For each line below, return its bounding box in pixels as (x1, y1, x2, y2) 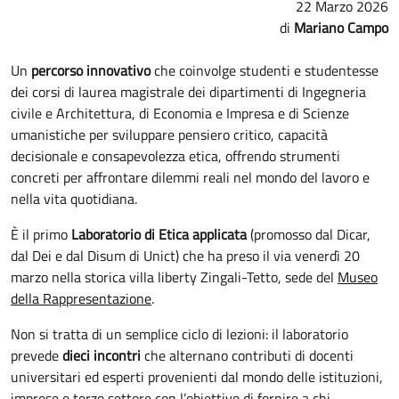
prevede (11, 345, 62, 366)
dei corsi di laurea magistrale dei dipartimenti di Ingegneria (11, 81, 366, 102)
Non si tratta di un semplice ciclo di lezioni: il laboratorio (11, 323, 348, 345)
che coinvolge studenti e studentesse (151, 60, 379, 81)
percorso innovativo (31, 60, 151, 81)
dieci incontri (62, 345, 141, 366)
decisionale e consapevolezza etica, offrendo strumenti (11, 145, 340, 167)
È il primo (11, 224, 71, 245)
